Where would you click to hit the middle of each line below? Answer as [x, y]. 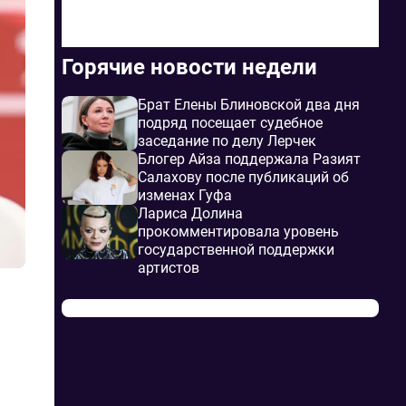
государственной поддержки [236, 250]
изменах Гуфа [185, 195]
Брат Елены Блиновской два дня [249, 105]
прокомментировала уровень [238, 232]
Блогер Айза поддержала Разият [249, 159]
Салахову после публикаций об [243, 177]
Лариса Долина [190, 213]
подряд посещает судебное [230, 123]
